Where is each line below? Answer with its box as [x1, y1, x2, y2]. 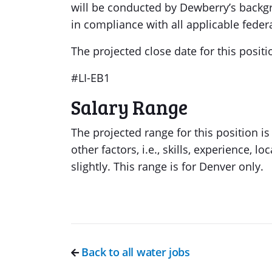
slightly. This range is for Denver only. [71, 159, 263, 174]
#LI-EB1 [71, 70, 110, 85]
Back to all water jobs [78, 245, 190, 259]
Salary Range [71, 94, 188, 120]
